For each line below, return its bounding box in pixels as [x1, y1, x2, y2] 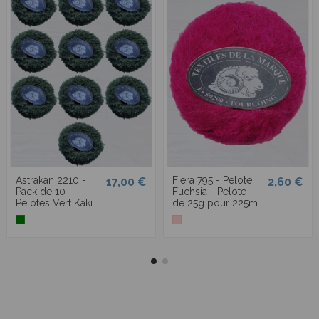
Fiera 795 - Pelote [172, 174, 252, 186]
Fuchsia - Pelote [172, 185, 246, 197]
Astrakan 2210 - [16, 174, 86, 186]
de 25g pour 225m [172, 197, 258, 209]
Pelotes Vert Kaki [16, 197, 93, 209]
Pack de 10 [16, 185, 66, 197]
